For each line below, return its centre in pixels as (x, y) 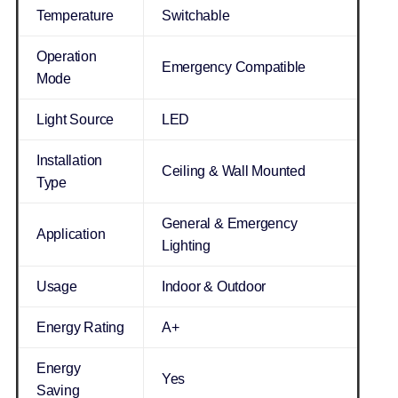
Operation (66, 57)
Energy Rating (80, 328)
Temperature (75, 16)
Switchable (195, 16)
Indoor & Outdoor (214, 287)
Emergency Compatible (234, 68)
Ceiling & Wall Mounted (233, 171)
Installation (69, 161)
